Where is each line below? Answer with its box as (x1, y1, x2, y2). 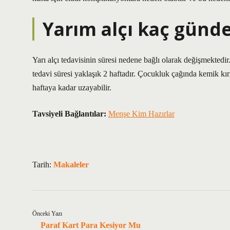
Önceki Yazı (32, 210, 62, 217)
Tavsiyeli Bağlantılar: (32, 109, 106, 118)
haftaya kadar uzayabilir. (32, 83, 111, 92)
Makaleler (53, 160, 89, 169)
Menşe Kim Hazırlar (108, 109, 175, 118)
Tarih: (32, 160, 53, 169)
